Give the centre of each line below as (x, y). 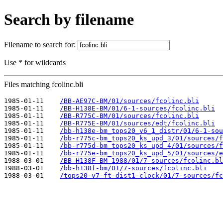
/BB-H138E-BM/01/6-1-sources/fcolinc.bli (137, 108)
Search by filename (69, 20)
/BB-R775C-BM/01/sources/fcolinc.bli (129, 115)
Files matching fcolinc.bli (44, 84)
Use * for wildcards (35, 62)
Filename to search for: (41, 44)
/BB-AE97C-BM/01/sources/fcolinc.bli (129, 101)
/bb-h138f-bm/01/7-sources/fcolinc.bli (133, 168)
